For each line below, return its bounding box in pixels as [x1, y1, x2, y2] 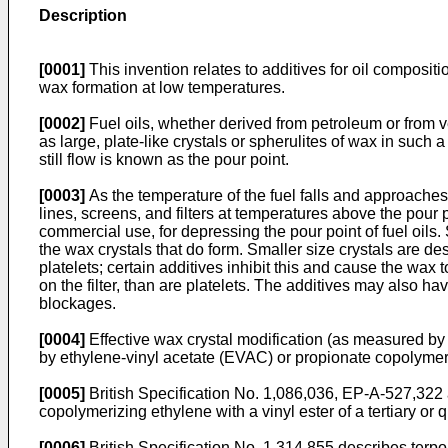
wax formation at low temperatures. [39, 79, 285, 96]
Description [39, 7, 127, 24]
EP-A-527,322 [342, 385, 443, 402]
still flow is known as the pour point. [39, 151, 289, 168]
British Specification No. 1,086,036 [89, 385, 334, 402]
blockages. [39, 295, 116, 312]
